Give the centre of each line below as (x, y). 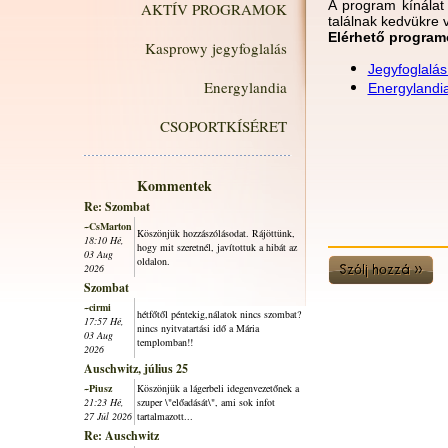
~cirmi (97, 307)
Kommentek (174, 185)
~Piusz (98, 388)
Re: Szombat (117, 206)
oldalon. (153, 261)
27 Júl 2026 (108, 416)
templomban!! (165, 342)
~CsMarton (108, 226)
